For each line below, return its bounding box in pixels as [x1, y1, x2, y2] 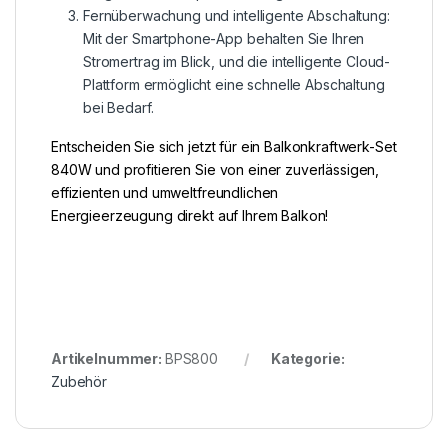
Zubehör [51, 372, 108, 390]
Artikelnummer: [51, 349, 165, 367]
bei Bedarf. [83, 98, 154, 116]
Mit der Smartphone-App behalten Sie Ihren [83, 29, 365, 47]
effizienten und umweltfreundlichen [51, 183, 279, 201]
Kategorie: [270, 349, 345, 367]
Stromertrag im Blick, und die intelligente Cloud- [83, 52, 391, 70]
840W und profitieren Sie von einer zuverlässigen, [51, 160, 380, 178]
